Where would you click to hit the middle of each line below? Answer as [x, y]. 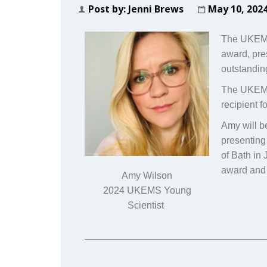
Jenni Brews [156, 9]
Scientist [147, 206]
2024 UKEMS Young [147, 191]
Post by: [108, 9]
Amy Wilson [147, 176]
